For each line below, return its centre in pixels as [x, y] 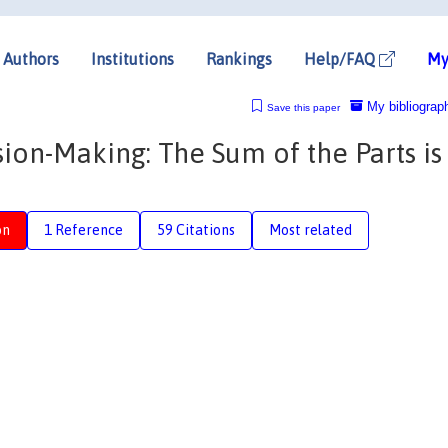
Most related [310, 229]
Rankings [239, 58]
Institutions [132, 58]
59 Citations [196, 229]
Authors [31, 58]
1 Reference [83, 229]
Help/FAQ [341, 58]
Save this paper [303, 107]
